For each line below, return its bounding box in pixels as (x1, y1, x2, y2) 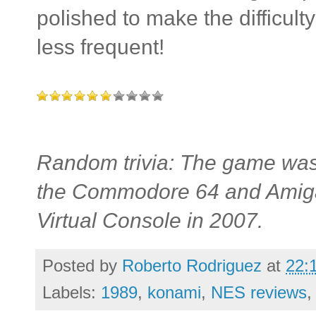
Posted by (42, 255, 122, 275)
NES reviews (211, 282, 307, 302)
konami (147, 282, 201, 302)
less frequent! (37, 35, 164, 59)
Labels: (42, 282, 101, 302)
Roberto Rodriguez (122, 255, 262, 275)
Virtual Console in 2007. (37, 208, 263, 232)
